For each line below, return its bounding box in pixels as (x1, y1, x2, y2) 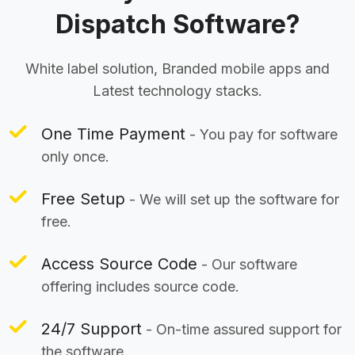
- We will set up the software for (125, 190, 339, 208)
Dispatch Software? (55, 8, 300, 40)
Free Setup (41, 189, 125, 208)
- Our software (197, 255, 297, 273)
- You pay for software (185, 125, 338, 143)
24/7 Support (41, 319, 142, 338)
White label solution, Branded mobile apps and (25, 59, 330, 77)
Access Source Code (41, 254, 197, 273)
